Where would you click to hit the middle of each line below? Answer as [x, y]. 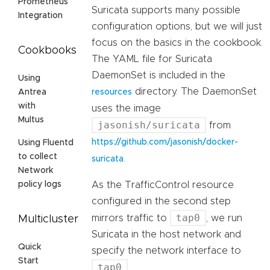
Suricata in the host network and [166, 235]
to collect [38, 157]
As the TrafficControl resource [163, 185]
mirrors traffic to [131, 218]
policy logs [40, 185]
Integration [40, 16]
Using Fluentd [46, 143]
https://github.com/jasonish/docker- [165, 143]
